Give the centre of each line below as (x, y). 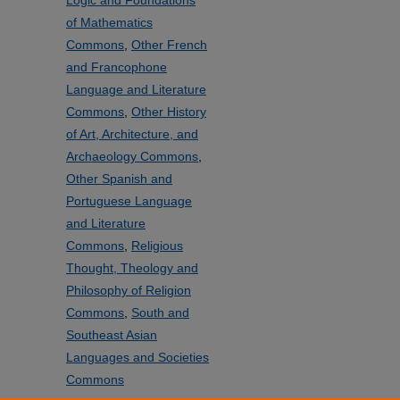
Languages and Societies (137, 357)
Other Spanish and (119, 179)
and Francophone (117, 67)
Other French (169, 45)
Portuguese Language (129, 201)
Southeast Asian (112, 335)
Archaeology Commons (132, 156)
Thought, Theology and (132, 268)
